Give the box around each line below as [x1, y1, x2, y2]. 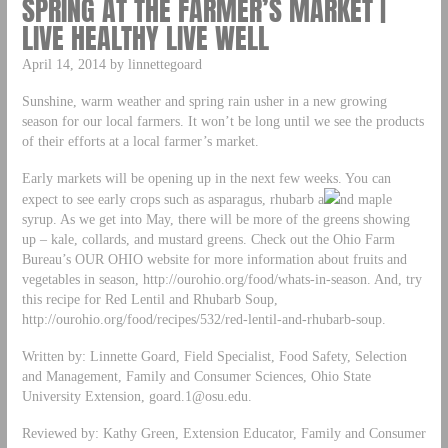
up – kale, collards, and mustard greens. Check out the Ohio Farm [21, 230, 395, 247]
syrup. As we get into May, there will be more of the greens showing [21, 210, 410, 227]
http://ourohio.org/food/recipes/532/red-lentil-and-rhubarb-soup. [21, 310, 386, 327]
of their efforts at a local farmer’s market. [21, 132, 259, 149]
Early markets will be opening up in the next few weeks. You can [21, 169, 391, 186]
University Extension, [21, 387, 149, 404]
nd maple [339, 190, 392, 207]
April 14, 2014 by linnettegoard [21, 56, 202, 72]
